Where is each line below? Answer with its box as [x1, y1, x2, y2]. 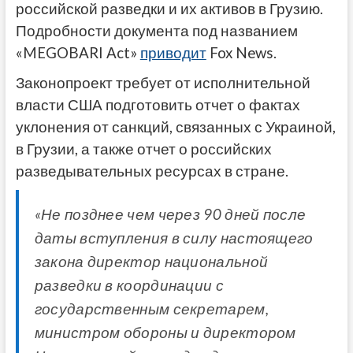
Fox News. [206, 43, 277, 61]
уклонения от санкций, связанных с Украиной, [15, 117, 336, 136]
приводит [139, 43, 206, 61]
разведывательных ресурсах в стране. [15, 162, 295, 180]
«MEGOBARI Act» [15, 43, 140, 61]
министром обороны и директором [34, 323, 296, 341]
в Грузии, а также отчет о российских [15, 139, 272, 158]
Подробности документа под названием [15, 21, 298, 39]
